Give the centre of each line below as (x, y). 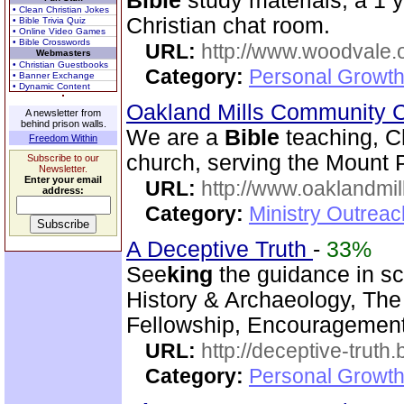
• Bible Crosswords (51, 42)
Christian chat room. (228, 26)
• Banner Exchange (54, 75)
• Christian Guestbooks (60, 64)
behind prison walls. (63, 124)
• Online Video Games (59, 31)
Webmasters (63, 53)
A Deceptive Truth (220, 249)
